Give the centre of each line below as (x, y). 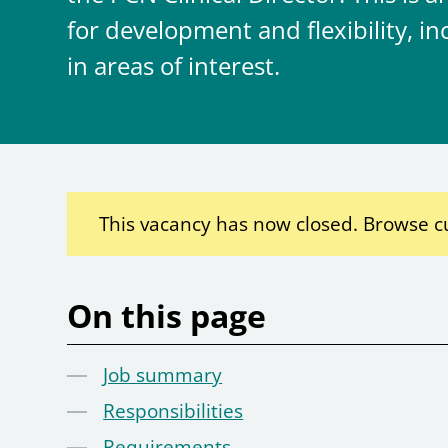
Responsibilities (173, 411)
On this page (167, 316)
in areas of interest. (174, 66)
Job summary (163, 375)
